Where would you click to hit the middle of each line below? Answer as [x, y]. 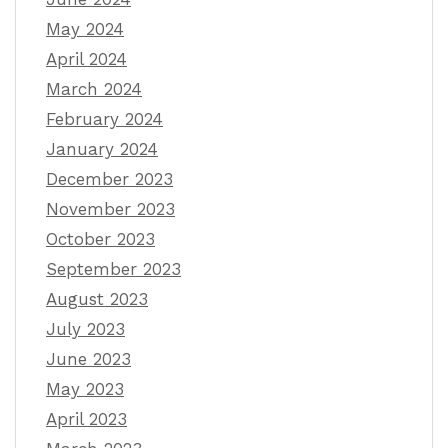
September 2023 [113, 269]
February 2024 [104, 119]
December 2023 [109, 179]
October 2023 [100, 239]
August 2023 [97, 299]
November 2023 [110, 209]
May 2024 [85, 29]
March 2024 [94, 89]
